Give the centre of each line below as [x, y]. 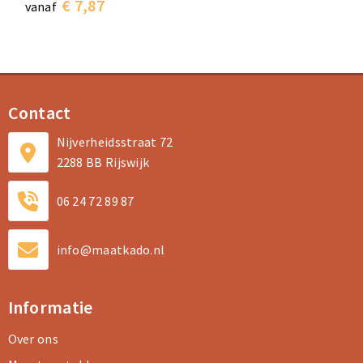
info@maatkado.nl [111, 249]
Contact [39, 113]
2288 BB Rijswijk [103, 162]
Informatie [50, 307]
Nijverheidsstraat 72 [115, 142]
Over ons [33, 339]
